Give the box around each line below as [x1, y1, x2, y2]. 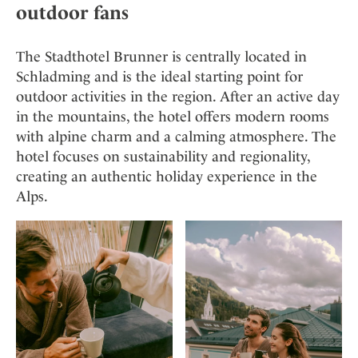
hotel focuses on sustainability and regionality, [16, 148, 310, 165]
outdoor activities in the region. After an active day [16, 88, 340, 105]
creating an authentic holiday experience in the [16, 168, 317, 185]
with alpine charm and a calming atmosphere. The [16, 128, 336, 145]
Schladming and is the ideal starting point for [16, 68, 303, 86]
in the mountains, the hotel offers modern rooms [16, 108, 329, 125]
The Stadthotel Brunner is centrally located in [16, 48, 307, 66]
